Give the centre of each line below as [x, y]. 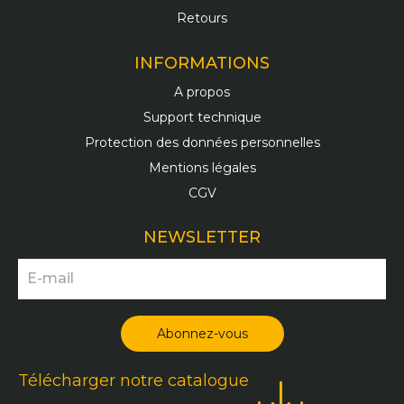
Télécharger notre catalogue [133, 381]
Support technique [202, 117]
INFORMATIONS [202, 63]
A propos [202, 92]
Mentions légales [202, 167]
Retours [202, 18]
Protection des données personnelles [202, 142]
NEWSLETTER [202, 237]
